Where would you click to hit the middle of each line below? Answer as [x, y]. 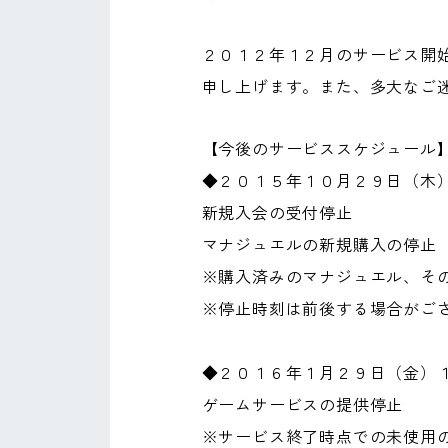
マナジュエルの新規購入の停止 [319, 244]
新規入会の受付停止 [277, 212]
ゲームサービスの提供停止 [302, 404]
